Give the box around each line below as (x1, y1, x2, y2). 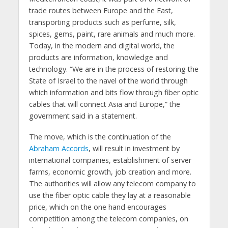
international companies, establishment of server (28, 155, 191, 165)
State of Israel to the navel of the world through (28, 75, 188, 85)
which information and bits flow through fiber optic (28, 87, 198, 97)
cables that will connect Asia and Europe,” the (28, 99, 180, 109)
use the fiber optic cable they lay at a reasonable (28, 190, 191, 200)
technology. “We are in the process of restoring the (28, 64, 198, 74)
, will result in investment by (88, 143, 180, 153)
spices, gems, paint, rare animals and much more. (28, 28, 195, 39)
